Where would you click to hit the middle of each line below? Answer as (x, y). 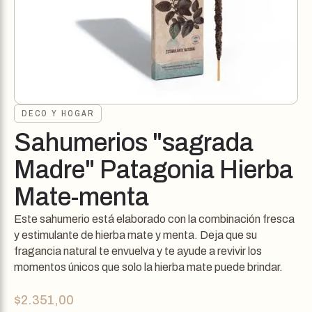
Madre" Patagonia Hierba (154, 170)
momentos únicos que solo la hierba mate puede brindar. (148, 267)
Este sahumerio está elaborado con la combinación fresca (154, 219)
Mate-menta (81, 197)
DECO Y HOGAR (58, 114)
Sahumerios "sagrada (134, 143)
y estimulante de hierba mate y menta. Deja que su (135, 235)
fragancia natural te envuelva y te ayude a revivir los (138, 251)
